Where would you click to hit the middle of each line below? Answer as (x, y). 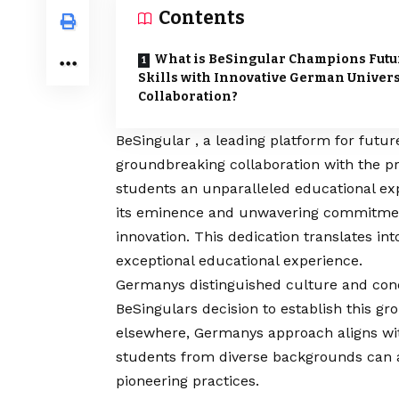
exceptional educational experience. (239, 261)
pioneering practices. (187, 381)
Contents (202, 18)
